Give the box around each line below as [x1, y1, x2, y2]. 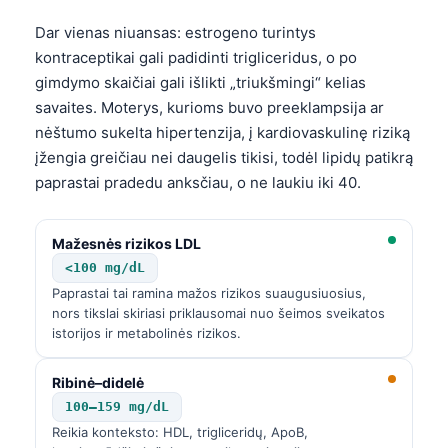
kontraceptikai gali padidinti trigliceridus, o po [35, 47, 357, 67]
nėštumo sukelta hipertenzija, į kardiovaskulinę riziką [35, 122, 410, 142]
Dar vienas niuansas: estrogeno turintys [35, 22, 316, 42]
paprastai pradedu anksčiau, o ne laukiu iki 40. [35, 172, 361, 192]
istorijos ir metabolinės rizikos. [52, 324, 241, 341]
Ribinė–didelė [52, 373, 144, 391]
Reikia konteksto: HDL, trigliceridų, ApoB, [52, 423, 308, 440]
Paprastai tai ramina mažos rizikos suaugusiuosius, [52, 284, 366, 301]
